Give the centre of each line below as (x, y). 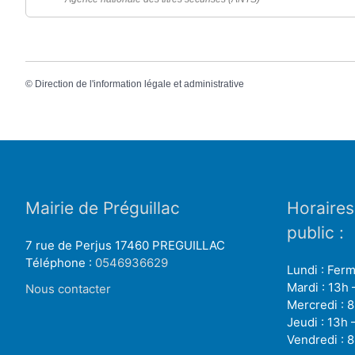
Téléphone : (60, 262)
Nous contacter (68, 288)
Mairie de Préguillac (103, 208)
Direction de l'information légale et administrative (139, 84)
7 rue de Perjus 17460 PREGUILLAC (125, 245)
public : (315, 232)
